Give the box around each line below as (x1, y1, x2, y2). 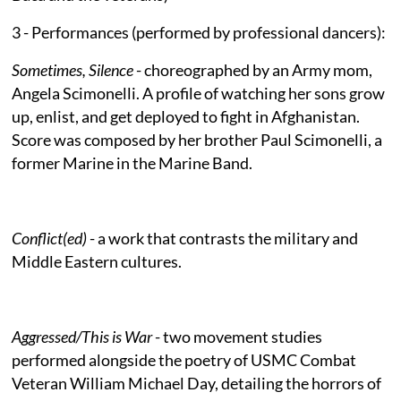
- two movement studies (155, 326, 323, 346)
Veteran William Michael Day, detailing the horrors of (12, 372, 382, 393)
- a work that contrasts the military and (90, 227, 359, 248)
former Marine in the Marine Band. (12, 152, 259, 173)
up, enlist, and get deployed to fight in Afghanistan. (12, 106, 361, 126)
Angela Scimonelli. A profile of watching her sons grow (12, 82, 386, 103)
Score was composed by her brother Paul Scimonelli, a (12, 129, 383, 149)
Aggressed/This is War (12, 326, 156, 346)
